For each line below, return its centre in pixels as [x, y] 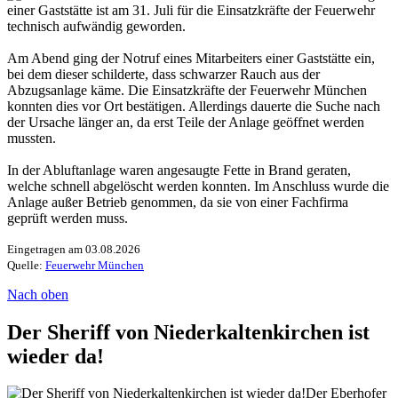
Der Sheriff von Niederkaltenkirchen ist [188, 332]
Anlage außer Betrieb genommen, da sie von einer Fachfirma [178, 202]
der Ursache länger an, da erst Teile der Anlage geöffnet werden [186, 122]
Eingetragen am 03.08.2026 [74, 249]
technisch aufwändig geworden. [96, 26]
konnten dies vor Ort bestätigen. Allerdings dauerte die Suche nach [194, 106]
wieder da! [56, 356]
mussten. [32, 138]
